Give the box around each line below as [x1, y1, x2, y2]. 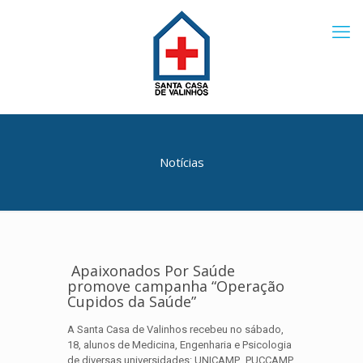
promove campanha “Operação [67, 276, 284, 296]
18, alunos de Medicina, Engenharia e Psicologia [67, 339, 292, 351]
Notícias [159, 154, 204, 170]
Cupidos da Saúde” [67, 292, 196, 311]
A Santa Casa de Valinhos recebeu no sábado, [67, 323, 284, 335]
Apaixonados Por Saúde [67, 261, 235, 280]
